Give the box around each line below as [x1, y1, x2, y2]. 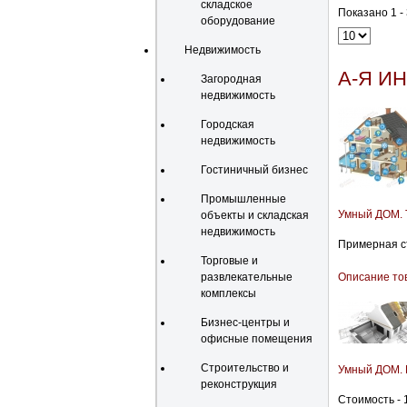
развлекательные [201, 271, 293, 283]
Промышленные [201, 193, 286, 205]
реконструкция [201, 378, 277, 391]
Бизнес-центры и [201, 316, 290, 329]
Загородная [201, 73, 262, 85]
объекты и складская [201, 209, 309, 222]
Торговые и [201, 254, 258, 267]
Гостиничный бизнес [201, 164, 308, 176]
